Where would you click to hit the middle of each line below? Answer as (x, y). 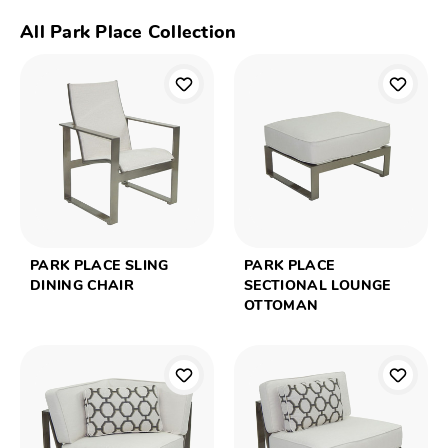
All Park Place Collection (128, 33)
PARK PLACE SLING (99, 267)
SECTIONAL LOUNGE (317, 287)
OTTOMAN (281, 307)
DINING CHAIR (82, 287)
